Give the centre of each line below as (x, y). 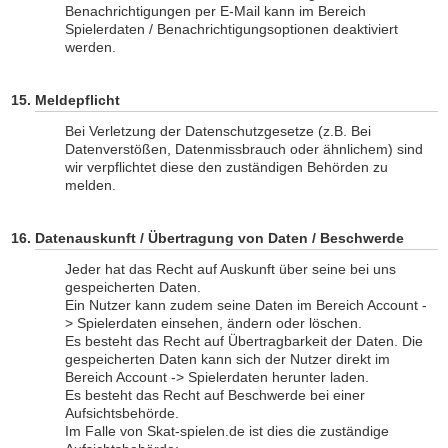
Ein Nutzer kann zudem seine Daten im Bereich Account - (246, 305)
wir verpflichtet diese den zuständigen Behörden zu (226, 167)
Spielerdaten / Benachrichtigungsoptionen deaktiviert (231, 29)
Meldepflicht (77, 100)
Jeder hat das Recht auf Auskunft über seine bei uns (230, 269)
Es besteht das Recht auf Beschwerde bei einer (215, 395)
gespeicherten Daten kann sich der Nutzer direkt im (227, 359)
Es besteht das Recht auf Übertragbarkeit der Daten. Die (244, 341)
